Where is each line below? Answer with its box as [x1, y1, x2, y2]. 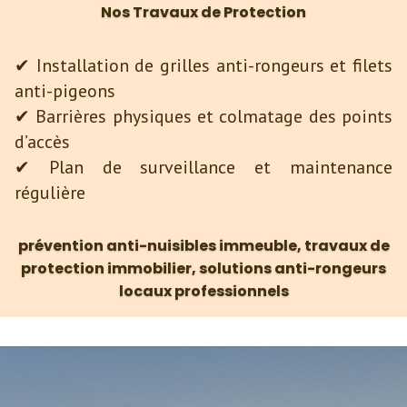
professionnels [174, 281, 289, 303]
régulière [15, 181, 85, 205]
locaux [118, 281, 174, 303]
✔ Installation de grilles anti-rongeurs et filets [15, 54, 392, 78]
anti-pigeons [15, 79, 115, 104]
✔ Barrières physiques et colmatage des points [15, 104, 392, 129]
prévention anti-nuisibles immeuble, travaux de [17, 235, 390, 257]
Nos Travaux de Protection [101, 2, 306, 24]
